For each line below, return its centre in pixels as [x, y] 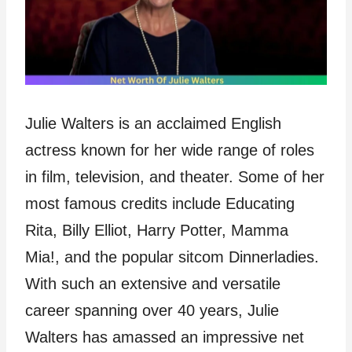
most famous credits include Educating [160, 204]
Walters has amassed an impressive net [165, 337]
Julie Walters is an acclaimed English [153, 124]
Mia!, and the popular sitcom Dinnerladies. [172, 257]
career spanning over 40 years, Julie [152, 311]
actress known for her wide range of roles [170, 150]
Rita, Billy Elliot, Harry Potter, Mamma [157, 231]
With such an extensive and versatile [153, 284]
